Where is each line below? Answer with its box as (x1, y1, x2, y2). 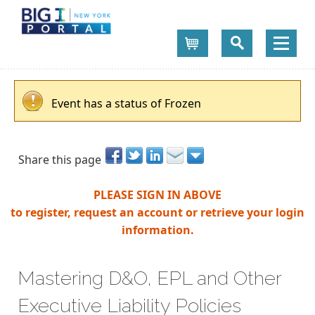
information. (121, 221, 194, 238)
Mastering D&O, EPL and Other (18, 266, 281, 290)
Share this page (18, 151, 101, 167)
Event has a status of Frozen (51, 96, 201, 111)
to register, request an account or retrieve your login (11, 204, 304, 220)
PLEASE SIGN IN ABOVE (94, 186, 221, 202)
